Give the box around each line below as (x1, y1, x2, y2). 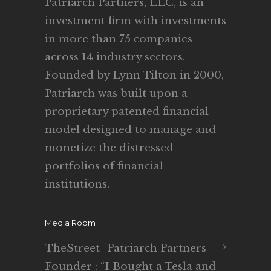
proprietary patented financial (45, 105, 209, 118)
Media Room (45, 218, 96, 227)
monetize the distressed (45, 142, 174, 154)
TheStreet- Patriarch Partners (45, 242, 206, 255)
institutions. (45, 178, 109, 191)
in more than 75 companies (45, 33, 192, 45)
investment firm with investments (45, 15, 226, 27)
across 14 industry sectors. (45, 51, 185, 64)
